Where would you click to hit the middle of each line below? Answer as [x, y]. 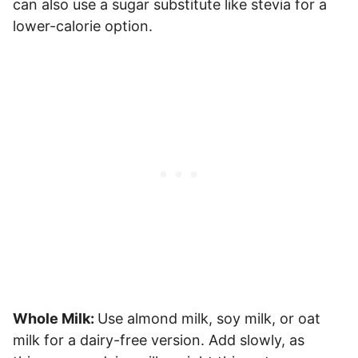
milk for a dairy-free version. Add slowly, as [159, 340]
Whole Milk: [55, 318]
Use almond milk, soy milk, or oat [209, 318]
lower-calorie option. [83, 26]
